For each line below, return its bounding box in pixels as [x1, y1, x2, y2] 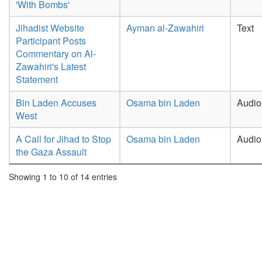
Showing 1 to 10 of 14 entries [9, 170, 117, 182]
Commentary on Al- [16, 47, 96, 60]
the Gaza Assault [16, 145, 87, 158]
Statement [16, 73, 58, 86]
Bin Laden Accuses [16, 96, 96, 109]
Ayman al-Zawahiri [126, 21, 204, 35]
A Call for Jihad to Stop [16, 132, 111, 146]
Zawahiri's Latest [16, 60, 86, 73]
